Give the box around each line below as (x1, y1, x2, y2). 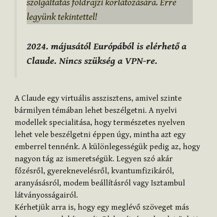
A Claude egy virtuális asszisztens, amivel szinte (15, 93, 182, 104)
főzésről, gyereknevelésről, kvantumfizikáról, (15, 166, 174, 176)
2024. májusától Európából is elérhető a (27, 40, 186, 52)
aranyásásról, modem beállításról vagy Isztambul (15, 178, 185, 188)
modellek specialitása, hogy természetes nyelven (15, 118, 185, 128)
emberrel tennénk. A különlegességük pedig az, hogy (15, 142, 200, 152)
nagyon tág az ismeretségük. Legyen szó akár (15, 154, 172, 164)
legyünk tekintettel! (27, 11, 97, 23)
